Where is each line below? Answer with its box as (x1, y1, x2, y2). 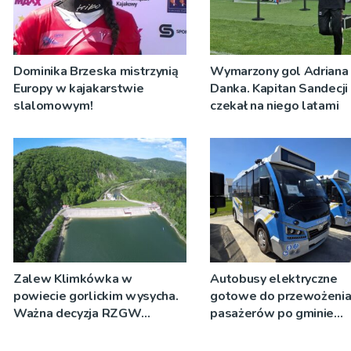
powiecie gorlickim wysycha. (13, 287, 179, 305)
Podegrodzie (210, 321, 285, 339)
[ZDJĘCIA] (13, 321, 71, 339)
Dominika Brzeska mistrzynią (13, 63, 179, 81)
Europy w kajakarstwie (13, 80, 144, 98)
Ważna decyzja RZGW (13, 304, 142, 322)
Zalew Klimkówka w (13, 270, 132, 288)
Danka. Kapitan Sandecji (210, 80, 348, 98)
